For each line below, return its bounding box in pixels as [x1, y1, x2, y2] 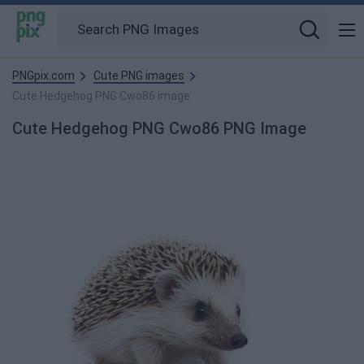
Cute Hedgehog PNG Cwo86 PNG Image [12, 119, 306, 138]
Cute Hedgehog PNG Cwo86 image [12, 89, 190, 102]
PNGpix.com [12, 69, 75, 82]
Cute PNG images [93, 69, 184, 82]
